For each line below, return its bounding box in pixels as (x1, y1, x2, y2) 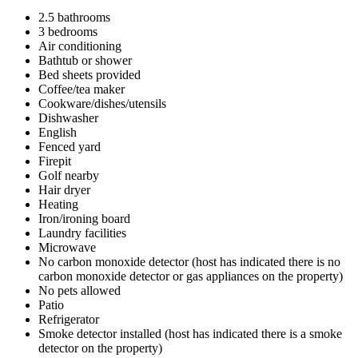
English (38, 125, 77, 139)
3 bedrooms (38, 24, 97, 38)
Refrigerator (38, 312, 99, 326)
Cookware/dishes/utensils (38, 96, 166, 110)
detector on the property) (38, 340, 162, 355)
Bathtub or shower (38, 53, 132, 67)
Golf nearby (38, 168, 99, 182)
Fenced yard (38, 139, 101, 153)
